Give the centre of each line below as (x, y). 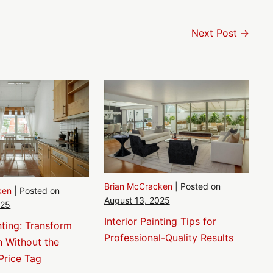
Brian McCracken (138, 186)
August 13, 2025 (137, 200)
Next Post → (220, 33)
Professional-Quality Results (168, 237)
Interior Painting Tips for (160, 221)
